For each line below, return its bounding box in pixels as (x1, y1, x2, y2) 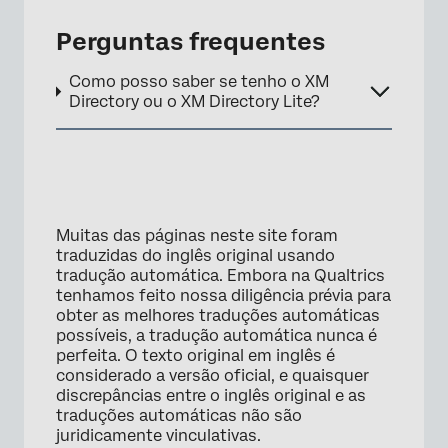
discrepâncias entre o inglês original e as (56, 385, 366, 405)
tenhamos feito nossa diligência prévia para (56, 285, 391, 305)
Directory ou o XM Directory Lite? (68, 91, 320, 111)
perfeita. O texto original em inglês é (56, 345, 335, 365)
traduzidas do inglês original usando (56, 245, 335, 265)
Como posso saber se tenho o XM (68, 71, 329, 91)
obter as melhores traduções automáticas (56, 305, 380, 325)
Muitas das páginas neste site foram (56, 225, 338, 245)
